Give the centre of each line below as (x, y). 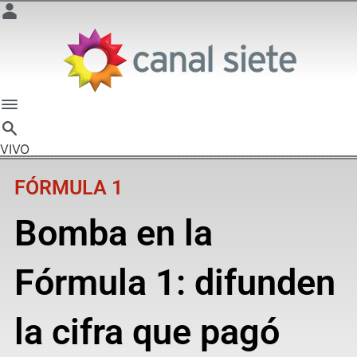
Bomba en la (113, 233)
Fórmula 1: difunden (175, 282)
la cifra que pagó (147, 331)
